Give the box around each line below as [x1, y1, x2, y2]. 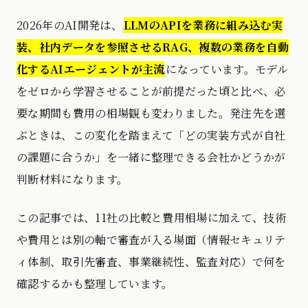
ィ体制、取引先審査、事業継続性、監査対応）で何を [16, 253, 286, 269]
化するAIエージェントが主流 [16, 60, 165, 77]
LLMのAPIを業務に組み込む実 [123, 16, 283, 33]
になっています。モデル [166, 60, 289, 77]
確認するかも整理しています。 [16, 275, 173, 291]
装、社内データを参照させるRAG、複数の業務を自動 [16, 38, 289, 55]
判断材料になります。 [16, 170, 129, 187]
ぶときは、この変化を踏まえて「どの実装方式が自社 [16, 126, 286, 143]
